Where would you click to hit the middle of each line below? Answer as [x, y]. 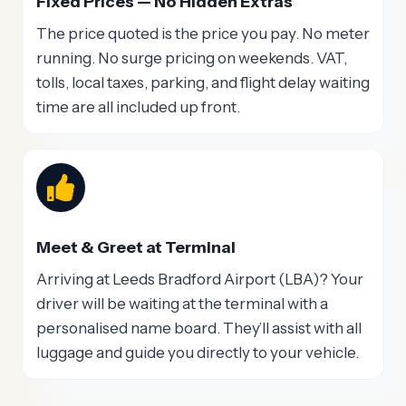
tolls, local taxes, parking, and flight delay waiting [203, 83]
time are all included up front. [138, 107]
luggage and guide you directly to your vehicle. [198, 353]
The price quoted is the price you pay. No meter [203, 34]
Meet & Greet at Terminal [136, 247]
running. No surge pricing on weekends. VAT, [192, 58]
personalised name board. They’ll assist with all [199, 329]
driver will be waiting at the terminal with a [182, 304]
